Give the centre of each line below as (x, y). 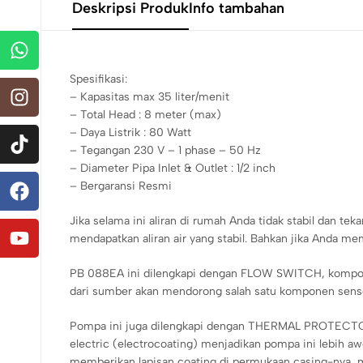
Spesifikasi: (98, 79)
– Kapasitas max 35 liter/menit (149, 96)
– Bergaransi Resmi (121, 186)
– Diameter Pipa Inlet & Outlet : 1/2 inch (173, 168)
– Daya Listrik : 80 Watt (130, 132)
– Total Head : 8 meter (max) (145, 114)
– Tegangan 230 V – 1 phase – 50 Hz (165, 150)
